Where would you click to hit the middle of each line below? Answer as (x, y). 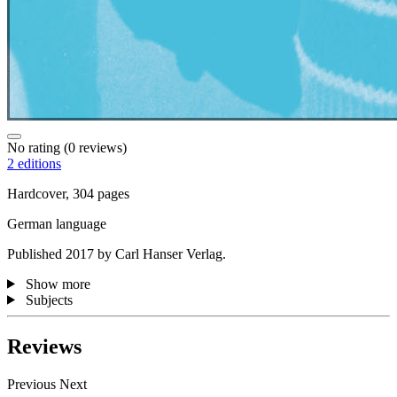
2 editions (34, 163)
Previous (33, 384)
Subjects (49, 300)
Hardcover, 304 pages (68, 193)
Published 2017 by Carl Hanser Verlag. (117, 253)
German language (57, 223)
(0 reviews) (93, 147)
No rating (34, 147)
